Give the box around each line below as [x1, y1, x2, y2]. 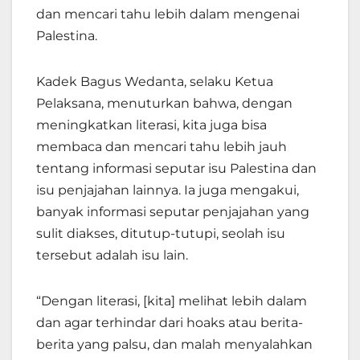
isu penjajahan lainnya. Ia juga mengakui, [36, 182, 299, 198]
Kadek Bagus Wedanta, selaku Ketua [36, 74, 273, 90]
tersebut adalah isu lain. [36, 247, 191, 264]
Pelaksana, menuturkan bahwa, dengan [36, 96, 292, 112]
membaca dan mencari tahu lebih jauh [36, 139, 287, 155]
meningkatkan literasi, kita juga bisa [36, 117, 267, 133]
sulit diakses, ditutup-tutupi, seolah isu [36, 226, 285, 242]
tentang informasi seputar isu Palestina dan [36, 161, 317, 177]
